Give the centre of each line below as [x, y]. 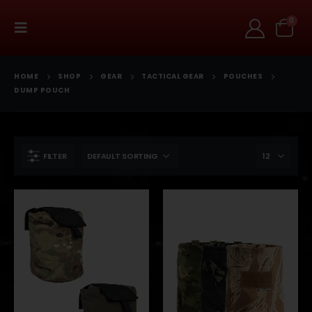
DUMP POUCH [42, 90]
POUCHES [243, 76]
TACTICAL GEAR [173, 76]
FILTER [55, 156]
